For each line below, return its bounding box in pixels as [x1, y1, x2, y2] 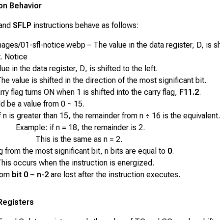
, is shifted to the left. [84, 64, 158, 74]
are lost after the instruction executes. [48, 170, 180, 180]
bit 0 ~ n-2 [11, 170, 49, 180]
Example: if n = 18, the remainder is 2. [15, 123, 145, 133]
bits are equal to [108, 146, 167, 156]
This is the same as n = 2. [35, 135, 122, 144]
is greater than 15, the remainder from [6, 111, 139, 121]
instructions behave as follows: [31, 21, 139, 30]
